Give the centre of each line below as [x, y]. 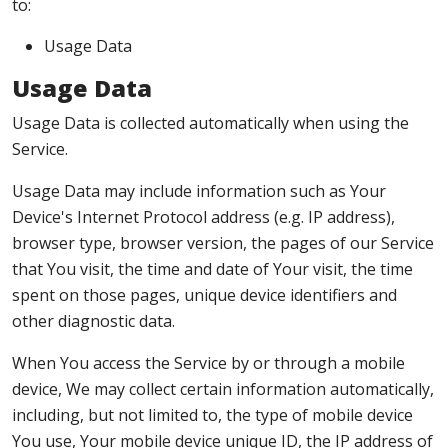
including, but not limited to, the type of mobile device [212, 415]
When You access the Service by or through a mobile [208, 363]
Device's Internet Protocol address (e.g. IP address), [203, 217]
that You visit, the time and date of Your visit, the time [212, 269]
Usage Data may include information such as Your [199, 191]
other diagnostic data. [93, 321]
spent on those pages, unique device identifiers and [204, 295]
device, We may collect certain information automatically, [223, 389]
